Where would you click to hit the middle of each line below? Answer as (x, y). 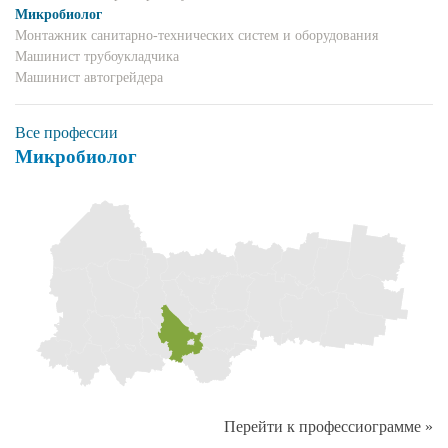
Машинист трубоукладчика (97, 56)
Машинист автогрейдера (89, 77)
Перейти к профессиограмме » (328, 426)
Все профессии (66, 132)
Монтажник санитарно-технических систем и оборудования (196, 35)
